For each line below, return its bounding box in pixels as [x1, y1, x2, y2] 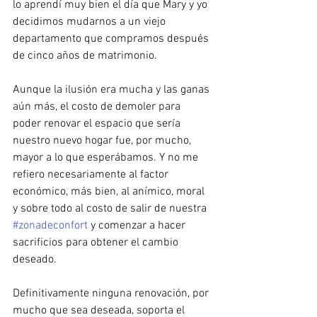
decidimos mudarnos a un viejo [13, 15, 168, 29]
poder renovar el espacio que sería [13, 117, 183, 131]
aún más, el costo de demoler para [13, 100, 183, 114]
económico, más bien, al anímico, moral [13, 185, 207, 199]
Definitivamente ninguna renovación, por [13, 287, 212, 301]
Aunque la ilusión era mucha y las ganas [13, 83, 212, 97]
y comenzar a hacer [88, 219, 188, 233]
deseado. [13, 253, 59, 267]
